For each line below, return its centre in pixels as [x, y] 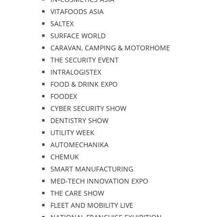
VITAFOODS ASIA [77, 11]
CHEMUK [64, 157]
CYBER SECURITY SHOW [88, 108]
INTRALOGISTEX [76, 72]
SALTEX [62, 23]
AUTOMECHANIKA [79, 145]
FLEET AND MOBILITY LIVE [92, 205]
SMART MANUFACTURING [92, 169]
